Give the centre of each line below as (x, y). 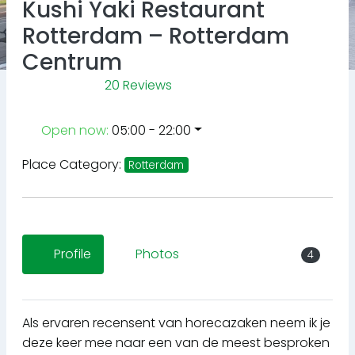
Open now (74, 130)
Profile (73, 254)
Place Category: (73, 164)
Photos (157, 254)
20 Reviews (138, 85)
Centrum (72, 62)
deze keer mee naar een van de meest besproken (176, 343)
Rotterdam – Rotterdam (156, 36)
